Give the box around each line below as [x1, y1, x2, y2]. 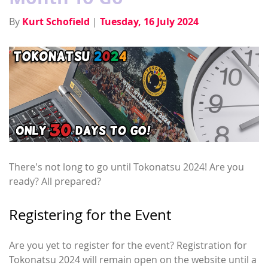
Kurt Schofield [22, 15, 90, 28]
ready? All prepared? [9, 175, 101, 188]
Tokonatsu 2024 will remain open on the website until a [9, 253, 257, 267]
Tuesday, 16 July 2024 [100, 15, 199, 28]
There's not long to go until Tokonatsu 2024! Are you [9, 160, 244, 174]
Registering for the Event [9, 205, 171, 225]
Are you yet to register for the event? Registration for [9, 239, 247, 252]
